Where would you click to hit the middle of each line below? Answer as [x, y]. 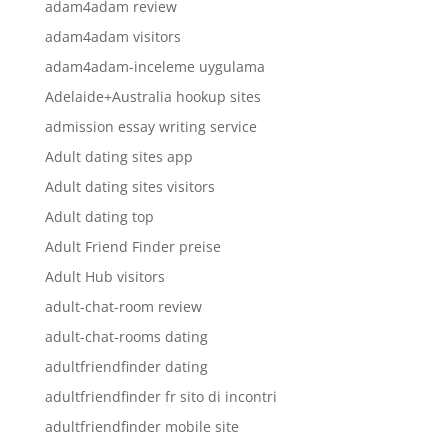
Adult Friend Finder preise [132, 246]
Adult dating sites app [118, 156]
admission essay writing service [150, 126]
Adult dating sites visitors [129, 186]
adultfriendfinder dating [126, 366]
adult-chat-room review [123, 306]
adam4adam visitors [112, 36]
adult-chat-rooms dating [126, 336]
